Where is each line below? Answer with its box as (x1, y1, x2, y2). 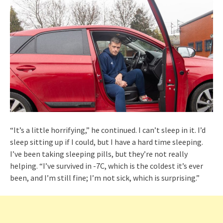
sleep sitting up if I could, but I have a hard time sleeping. (10, 137, 203, 147)
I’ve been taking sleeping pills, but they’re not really (10, 149, 188, 159)
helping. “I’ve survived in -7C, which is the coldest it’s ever (10, 161, 203, 171)
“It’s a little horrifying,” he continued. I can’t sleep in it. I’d (10, 125, 206, 135)
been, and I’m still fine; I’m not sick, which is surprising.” (10, 173, 200, 183)
